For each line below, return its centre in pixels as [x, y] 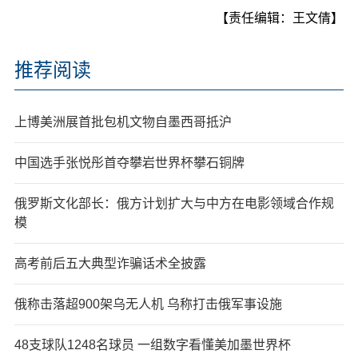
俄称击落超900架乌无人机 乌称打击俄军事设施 [148, 304]
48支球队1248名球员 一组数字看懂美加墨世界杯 [152, 345]
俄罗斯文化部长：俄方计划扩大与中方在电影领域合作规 [174, 204]
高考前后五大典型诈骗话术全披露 [110, 264]
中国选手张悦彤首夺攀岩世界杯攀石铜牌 [129, 163]
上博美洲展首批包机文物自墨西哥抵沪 [123, 122]
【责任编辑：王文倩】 [280, 18]
